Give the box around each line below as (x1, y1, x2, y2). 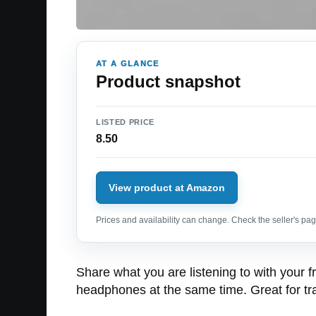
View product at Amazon (109, 181, 225, 193)
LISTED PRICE (96, 118, 154, 126)
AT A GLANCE (96, 59, 159, 68)
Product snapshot (96, 72, 241, 91)
